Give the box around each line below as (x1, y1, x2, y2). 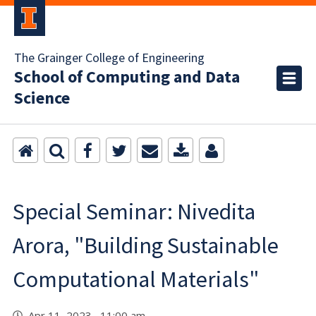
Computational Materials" (13, 265, 259, 293)
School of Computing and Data (14, 65, 240, 90)
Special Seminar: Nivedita (13, 197, 255, 226)
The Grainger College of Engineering (14, 49, 205, 67)
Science (14, 86, 70, 111)
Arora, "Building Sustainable (13, 231, 279, 260)
